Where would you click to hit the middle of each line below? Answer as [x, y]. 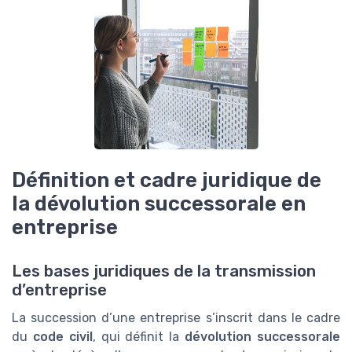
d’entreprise [59, 290]
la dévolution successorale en [159, 203]
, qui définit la [139, 337]
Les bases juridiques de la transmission [164, 271]
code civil [62, 337]
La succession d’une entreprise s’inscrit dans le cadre [176, 318]
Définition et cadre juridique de [167, 180]
